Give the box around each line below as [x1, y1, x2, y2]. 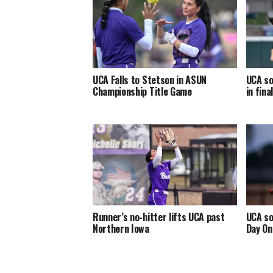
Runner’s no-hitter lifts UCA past [93, 210, 225, 225]
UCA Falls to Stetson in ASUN [93, 73, 207, 88]
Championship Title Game [93, 84, 192, 99]
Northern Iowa [93, 221, 149, 236]
